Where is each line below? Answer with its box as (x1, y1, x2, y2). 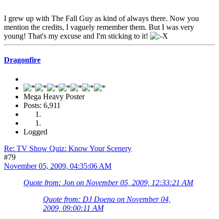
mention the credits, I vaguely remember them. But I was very (4, 22, 194, 31)
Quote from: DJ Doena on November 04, (43, 195, 171, 204)
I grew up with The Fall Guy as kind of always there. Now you (4, 14, 199, 22)
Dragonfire (4, 56, 41, 65)
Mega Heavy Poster (23, 92, 85, 101)
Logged (23, 128, 47, 136)
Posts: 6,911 (23, 101, 61, 110)
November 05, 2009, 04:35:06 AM (4, 162, 111, 171)
